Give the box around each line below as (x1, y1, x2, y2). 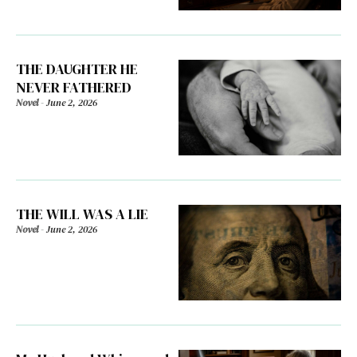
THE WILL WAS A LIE (16, 204, 148, 225)
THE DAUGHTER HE (16, 59, 138, 80)
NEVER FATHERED (16, 77, 131, 98)
